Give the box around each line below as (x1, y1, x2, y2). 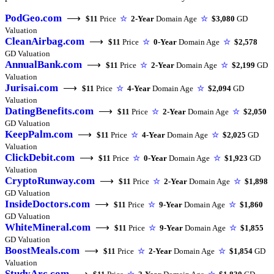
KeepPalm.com (5, 128, 73, 140)
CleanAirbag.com (5, 35, 84, 47)
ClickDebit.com (5, 151, 75, 163)
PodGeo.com (5, 12, 62, 24)
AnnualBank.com (5, 58, 82, 70)
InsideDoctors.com (5, 198, 90, 210)
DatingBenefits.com (5, 105, 94, 117)
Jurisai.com (5, 81, 58, 94)
